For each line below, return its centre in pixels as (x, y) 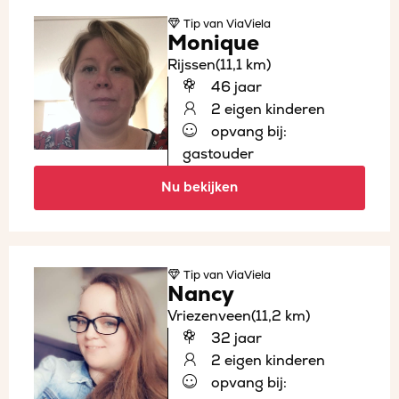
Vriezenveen (209, 316)
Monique (213, 43)
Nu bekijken (199, 187)
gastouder (218, 154)
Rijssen (191, 65)
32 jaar (235, 338)
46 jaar (235, 87)
